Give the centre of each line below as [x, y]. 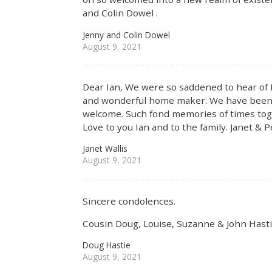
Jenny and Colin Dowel [127, 35]
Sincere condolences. [129, 201]
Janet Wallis [105, 149]
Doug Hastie [107, 245]
